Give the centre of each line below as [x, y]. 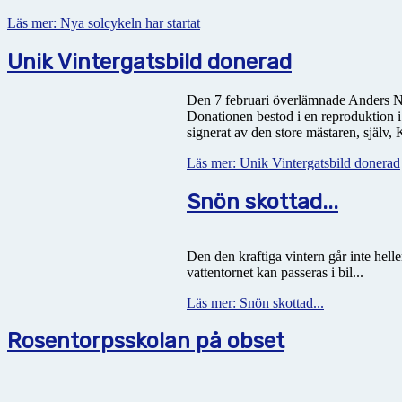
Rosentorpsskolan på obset [146, 341]
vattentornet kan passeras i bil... [275, 272]
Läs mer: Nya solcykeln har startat [104, 22]
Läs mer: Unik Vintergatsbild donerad [293, 162]
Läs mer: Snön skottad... [255, 302]
